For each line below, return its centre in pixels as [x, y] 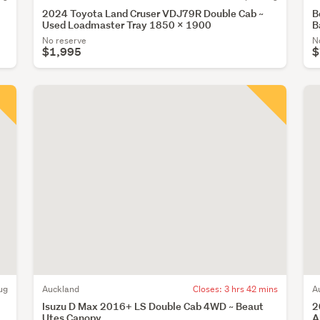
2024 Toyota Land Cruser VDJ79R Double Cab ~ [153, 14]
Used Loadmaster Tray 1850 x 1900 [127, 25]
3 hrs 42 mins [251, 289]
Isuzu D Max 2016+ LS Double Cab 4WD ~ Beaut [153, 306]
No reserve [65, 41]
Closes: [208, 289]
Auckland [61, 289]
